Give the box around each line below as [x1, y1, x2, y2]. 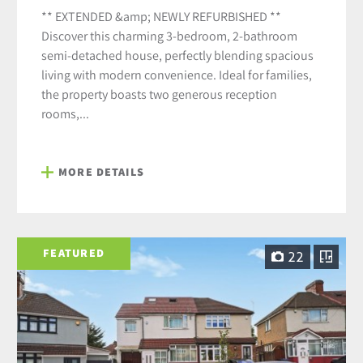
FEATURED [43, 246, 105, 261]
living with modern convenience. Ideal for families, [41, 66, 313, 83]
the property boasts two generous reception [41, 85, 278, 102]
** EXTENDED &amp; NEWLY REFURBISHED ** [41, 7, 282, 24]
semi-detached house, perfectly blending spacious [41, 46, 314, 63]
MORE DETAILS [58, 164, 144, 179]
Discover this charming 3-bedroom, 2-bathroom [41, 27, 298, 44]
